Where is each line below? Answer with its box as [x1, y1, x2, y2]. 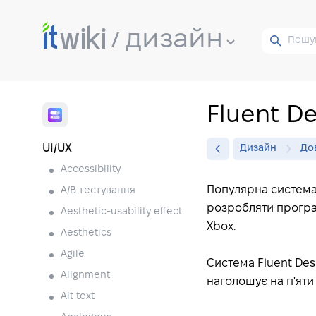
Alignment [61, 271, 110, 280]
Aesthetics [61, 229, 111, 238]
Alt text [61, 292, 95, 301]
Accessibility [61, 165, 121, 174]
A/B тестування [61, 186, 135, 195]
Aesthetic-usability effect [61, 207, 182, 217]
